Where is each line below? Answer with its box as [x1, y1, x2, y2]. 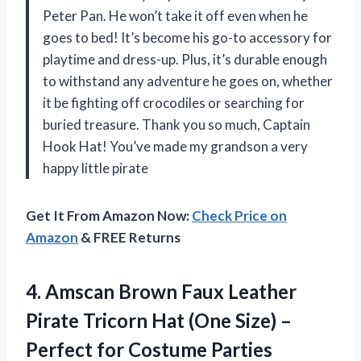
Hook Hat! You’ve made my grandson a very [43, 138, 308, 156]
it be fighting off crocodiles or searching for [43, 94, 305, 112]
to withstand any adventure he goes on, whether [43, 73, 333, 90]
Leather [224, 280, 297, 304]
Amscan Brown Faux [45, 280, 224, 304]
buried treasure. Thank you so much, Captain [43, 116, 310, 134]
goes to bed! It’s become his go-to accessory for [43, 29, 332, 47]
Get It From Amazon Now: [26, 207, 192, 225]
